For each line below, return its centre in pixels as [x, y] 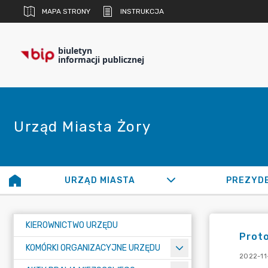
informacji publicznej [101, 60]
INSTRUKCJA [142, 11]
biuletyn [75, 51]
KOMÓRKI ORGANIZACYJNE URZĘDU [93, 248]
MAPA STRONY [66, 11]
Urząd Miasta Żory [83, 127]
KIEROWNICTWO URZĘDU [72, 225]
